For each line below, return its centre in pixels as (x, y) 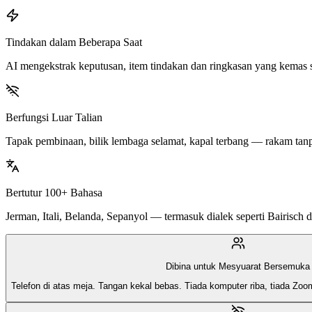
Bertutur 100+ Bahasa (54, 192)
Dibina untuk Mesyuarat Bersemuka (238, 266)
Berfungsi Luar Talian (54, 117)
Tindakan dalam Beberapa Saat (74, 42)
